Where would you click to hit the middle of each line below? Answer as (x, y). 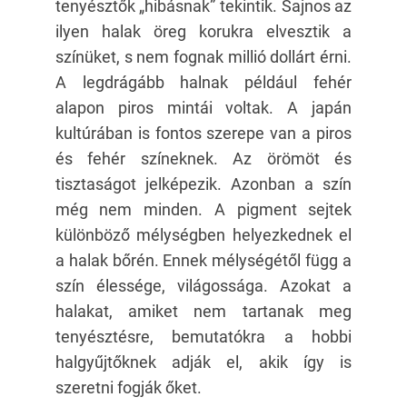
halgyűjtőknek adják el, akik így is (203, 362)
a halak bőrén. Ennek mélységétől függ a (203, 260)
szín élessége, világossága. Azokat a (203, 286)
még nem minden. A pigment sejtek (203, 209)
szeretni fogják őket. (128, 387)
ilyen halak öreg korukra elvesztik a (203, 31)
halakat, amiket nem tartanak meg (203, 311)
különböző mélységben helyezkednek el (203, 235)
